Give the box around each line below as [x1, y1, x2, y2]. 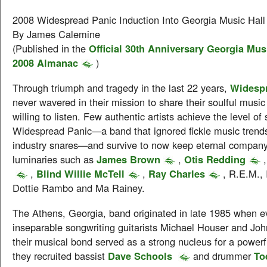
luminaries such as [13, 152, 97, 166]
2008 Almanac [13, 55, 78, 70]
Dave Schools [108, 249, 175, 263]
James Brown [97, 152, 160, 166]
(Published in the [13, 41, 89, 55]
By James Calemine [13, 27, 100, 41]
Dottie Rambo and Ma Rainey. [13, 181, 145, 195]
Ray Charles [148, 166, 205, 181]
